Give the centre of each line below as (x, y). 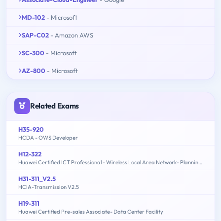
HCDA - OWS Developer (48, 137)
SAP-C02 (35, 35)
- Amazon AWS (72, 35)
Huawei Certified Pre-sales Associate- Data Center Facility (91, 211)
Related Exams (55, 106)
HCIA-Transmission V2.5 (49, 187)
